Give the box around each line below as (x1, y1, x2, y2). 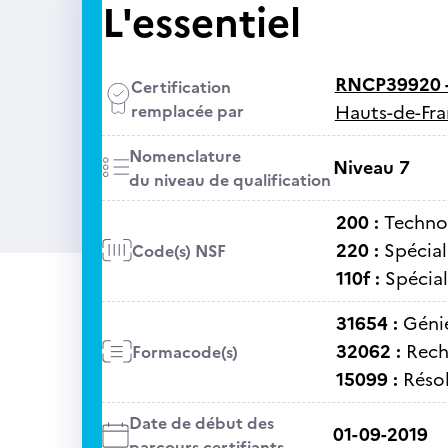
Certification (130, 75, 231, 99)
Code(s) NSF (131, 239, 226, 263)
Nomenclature (128, 144, 241, 168)
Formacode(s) (131, 340, 238, 364)
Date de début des (128, 411, 274, 435)
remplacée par (130, 99, 244, 123)
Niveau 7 (332, 154, 410, 181)
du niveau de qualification (128, 168, 331, 192)
